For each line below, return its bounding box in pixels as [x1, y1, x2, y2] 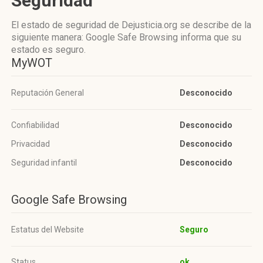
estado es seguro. [11, 44, 86, 55]
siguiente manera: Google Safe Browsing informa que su [11, 32, 241, 43]
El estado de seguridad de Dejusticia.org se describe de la [11, 19, 251, 31]
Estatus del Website [11, 225, 84, 234]
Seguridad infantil [11, 158, 77, 167]
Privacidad [11, 139, 50, 149]
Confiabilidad [11, 120, 59, 130]
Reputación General [11, 88, 84, 97]
